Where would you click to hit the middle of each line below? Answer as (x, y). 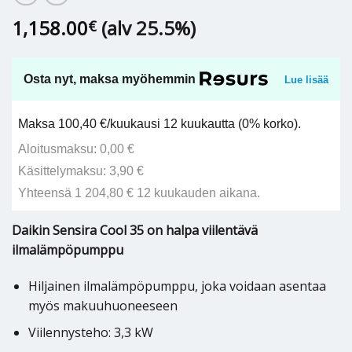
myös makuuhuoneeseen (103, 305)
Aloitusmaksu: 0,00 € (77, 148)
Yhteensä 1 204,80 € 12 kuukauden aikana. (139, 193)
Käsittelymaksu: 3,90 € (81, 171)
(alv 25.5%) (148, 27)
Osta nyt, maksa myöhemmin (110, 79)
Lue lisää (306, 80)
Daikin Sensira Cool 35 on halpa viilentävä (135, 230)
